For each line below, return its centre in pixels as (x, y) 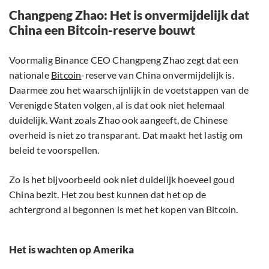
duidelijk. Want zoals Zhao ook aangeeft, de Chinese (119, 120)
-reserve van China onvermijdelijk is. (158, 75)
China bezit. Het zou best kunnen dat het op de (108, 195)
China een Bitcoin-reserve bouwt (102, 30)
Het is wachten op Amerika (71, 250)
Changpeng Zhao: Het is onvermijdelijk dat (129, 15)
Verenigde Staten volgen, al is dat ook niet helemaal (117, 105)
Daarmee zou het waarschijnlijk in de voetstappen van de (129, 90)
